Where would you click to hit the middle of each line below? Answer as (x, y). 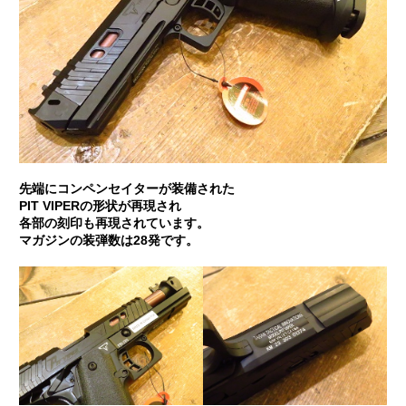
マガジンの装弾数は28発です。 (108, 241)
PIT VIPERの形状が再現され (100, 207)
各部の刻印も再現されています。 (114, 224)
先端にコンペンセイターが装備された (126, 189)
